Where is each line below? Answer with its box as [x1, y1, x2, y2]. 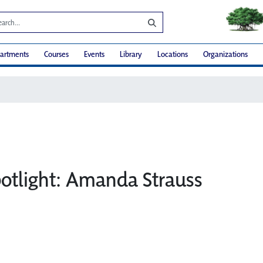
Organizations [203, 49, 248, 60]
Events [84, 49, 104, 60]
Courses [44, 49, 69, 60]
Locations [157, 49, 188, 60]
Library [120, 49, 142, 60]
